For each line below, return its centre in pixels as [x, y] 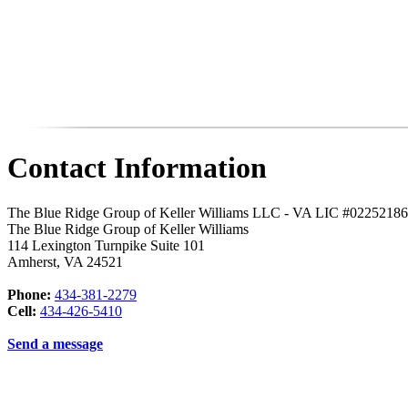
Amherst [32, 261]
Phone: [29, 294]
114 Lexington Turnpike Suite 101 [106, 245]
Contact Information [137, 168]
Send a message [55, 343]
